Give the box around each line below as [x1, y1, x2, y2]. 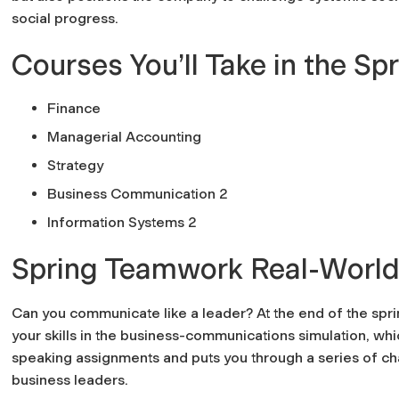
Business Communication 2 [47, 184, 228, 202]
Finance [47, 99, 101, 117]
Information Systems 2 [47, 213, 197, 231]
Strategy [47, 156, 103, 174]
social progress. [12, 9, 122, 27]
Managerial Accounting [47, 127, 201, 145]
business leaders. [12, 370, 128, 388]
